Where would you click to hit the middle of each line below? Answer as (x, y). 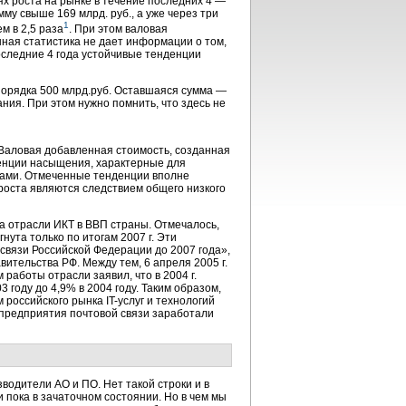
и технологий (179, 301)
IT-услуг (125, 301)
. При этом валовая (118, 29)
